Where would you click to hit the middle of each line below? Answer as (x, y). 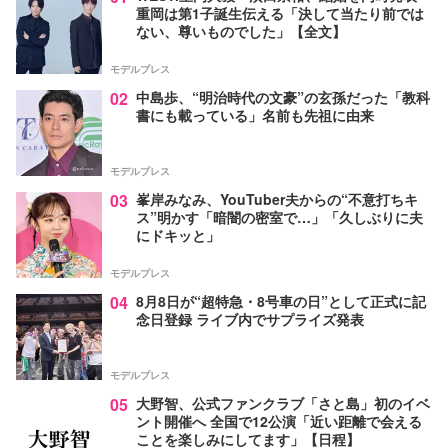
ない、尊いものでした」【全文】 (241, 30)
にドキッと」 (178, 234)
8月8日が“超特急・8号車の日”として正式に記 (281, 300)
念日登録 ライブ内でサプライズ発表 (250, 318)
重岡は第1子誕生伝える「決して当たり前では (280, 12)
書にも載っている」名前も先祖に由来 (255, 114)
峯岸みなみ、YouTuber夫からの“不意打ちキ (277, 198)
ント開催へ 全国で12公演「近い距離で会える (279, 420)
